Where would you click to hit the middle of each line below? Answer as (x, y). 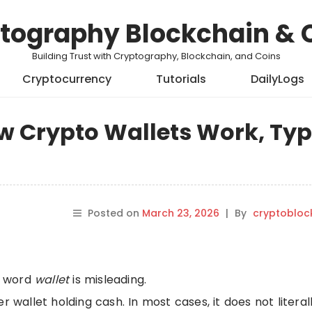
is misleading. (108, 280)
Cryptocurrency (67, 79)
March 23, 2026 (180, 213)
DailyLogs (278, 79)
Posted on (115, 213)
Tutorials (181, 79)
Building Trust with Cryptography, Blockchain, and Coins (156, 56)
